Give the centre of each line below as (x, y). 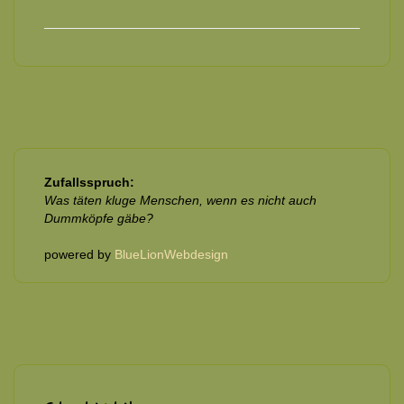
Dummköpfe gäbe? (99, 219)
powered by (79, 255)
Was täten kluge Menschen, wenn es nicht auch (180, 201)
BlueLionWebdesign (171, 255)
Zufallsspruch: (89, 183)
